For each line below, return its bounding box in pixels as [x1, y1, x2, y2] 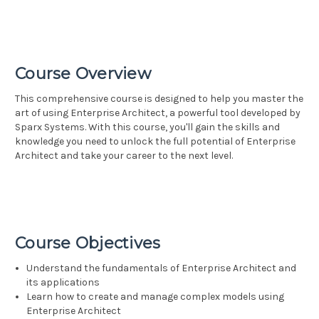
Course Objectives [15, 234, 161, 253]
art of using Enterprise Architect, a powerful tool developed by [15, 107, 300, 120]
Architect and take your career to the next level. [15, 150, 233, 162]
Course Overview [15, 64, 151, 84]
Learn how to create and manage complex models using [26, 291, 285, 303]
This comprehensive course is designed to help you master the [15, 93, 303, 105]
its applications [26, 276, 100, 289]
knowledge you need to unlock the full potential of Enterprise [15, 135, 296, 148]
